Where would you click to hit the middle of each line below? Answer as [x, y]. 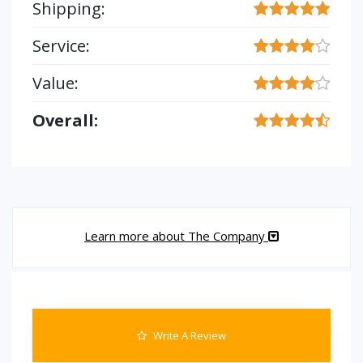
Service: [61, 46]
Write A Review [188, 335]
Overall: [65, 120]
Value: [56, 83]
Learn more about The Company [176, 236]
